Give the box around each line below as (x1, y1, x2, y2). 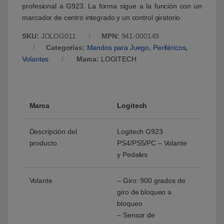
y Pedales (117, 150, 148, 159)
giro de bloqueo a (117, 188, 172, 196)
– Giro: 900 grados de (117, 176, 185, 185)
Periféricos (152, 43, 186, 52)
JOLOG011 (40, 32, 76, 40)
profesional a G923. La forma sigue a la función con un (22, 2, 202, 10)
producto (29, 139, 57, 147)
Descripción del (29, 127, 77, 136)
